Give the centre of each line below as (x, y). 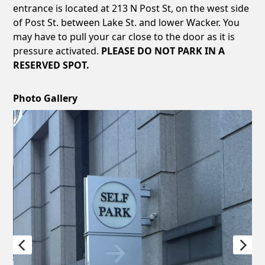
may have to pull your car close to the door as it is (124, 36)
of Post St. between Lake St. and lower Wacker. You (127, 22)
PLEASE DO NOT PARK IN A (163, 51)
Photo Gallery (46, 98)
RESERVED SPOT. (51, 65)
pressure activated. (57, 51)
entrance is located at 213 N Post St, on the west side (131, 8)
